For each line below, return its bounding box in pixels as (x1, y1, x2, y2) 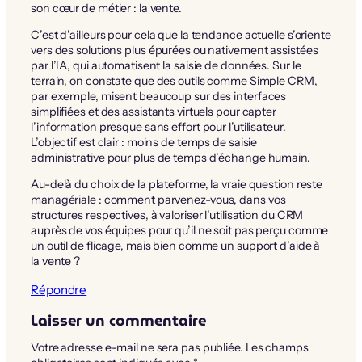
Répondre (31, 281, 87, 297)
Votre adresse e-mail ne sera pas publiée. (31, 340, 243, 356)
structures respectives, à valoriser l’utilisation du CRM (31, 208, 304, 223)
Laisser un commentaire (31, 309, 207, 333)
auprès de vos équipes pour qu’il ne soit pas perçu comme (31, 223, 329, 238)
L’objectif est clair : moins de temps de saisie (31, 135, 258, 150)
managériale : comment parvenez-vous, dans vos (31, 192, 286, 208)
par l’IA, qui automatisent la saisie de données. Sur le (31, 58, 301, 74)
